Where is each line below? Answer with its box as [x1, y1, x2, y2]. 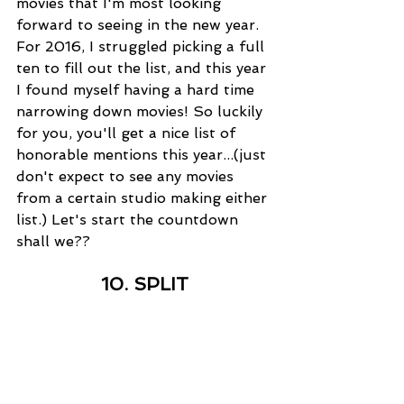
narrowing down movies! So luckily [16, 102, 267, 120]
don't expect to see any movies [16, 167, 238, 185]
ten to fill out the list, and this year [16, 59, 271, 77]
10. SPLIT [100, 272, 188, 295]
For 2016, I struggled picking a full [16, 37, 269, 55]
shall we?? [16, 232, 90, 250]
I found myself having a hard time [16, 80, 259, 98]
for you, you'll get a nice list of [16, 124, 240, 142]
